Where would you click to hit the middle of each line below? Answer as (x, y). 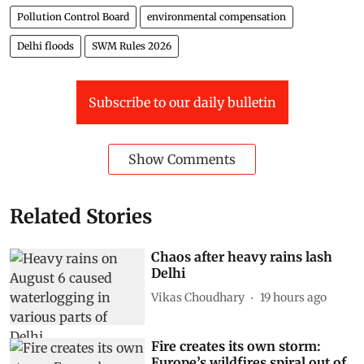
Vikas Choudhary (198, 297)
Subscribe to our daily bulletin (182, 103)
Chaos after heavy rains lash (242, 257)
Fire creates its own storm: (236, 346)
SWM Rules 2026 (132, 46)
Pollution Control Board (73, 17)
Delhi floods (45, 46)
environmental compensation (217, 17)
